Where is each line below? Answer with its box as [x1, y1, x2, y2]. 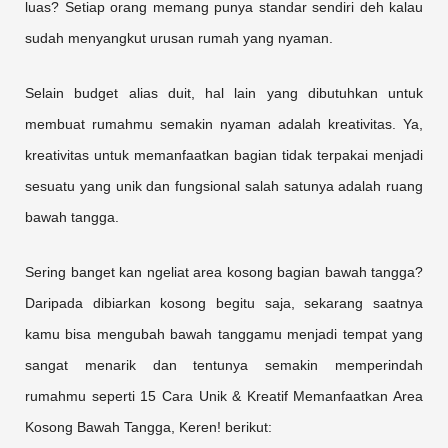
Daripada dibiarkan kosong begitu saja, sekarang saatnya [25, 296, 423, 312]
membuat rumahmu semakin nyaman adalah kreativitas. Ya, [25, 117, 423, 133]
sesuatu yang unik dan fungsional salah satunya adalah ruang [25, 179, 423, 195]
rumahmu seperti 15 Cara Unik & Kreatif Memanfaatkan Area [25, 389, 423, 405]
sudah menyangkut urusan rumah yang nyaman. [25, 31, 333, 47]
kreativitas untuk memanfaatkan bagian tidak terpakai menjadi [25, 148, 423, 164]
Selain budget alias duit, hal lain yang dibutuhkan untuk [25, 86, 423, 102]
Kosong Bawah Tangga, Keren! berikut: [25, 420, 272, 436]
